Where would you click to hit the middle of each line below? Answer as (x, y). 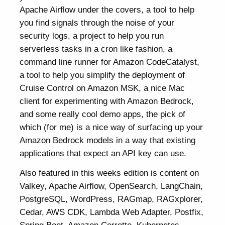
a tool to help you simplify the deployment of (102, 75)
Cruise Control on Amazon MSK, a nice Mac (102, 88)
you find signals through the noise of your (97, 23)
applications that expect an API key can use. (103, 153)
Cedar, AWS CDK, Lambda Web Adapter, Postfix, (112, 212)
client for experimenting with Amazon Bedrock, (107, 101)
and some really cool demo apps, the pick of (103, 114)
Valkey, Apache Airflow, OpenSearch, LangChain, (111, 186)
